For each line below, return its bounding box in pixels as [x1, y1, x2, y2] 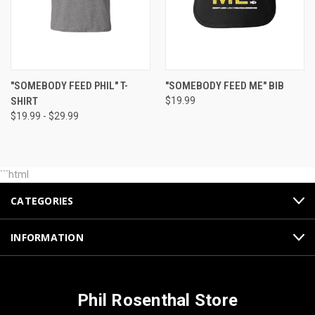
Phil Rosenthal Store [77, 290, 238, 311]
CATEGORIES [11, 194, 74, 208]
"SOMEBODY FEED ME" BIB [165, 79, 284, 93]
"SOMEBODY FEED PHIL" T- [11, 79, 128, 93]
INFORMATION [11, 231, 84, 245]
